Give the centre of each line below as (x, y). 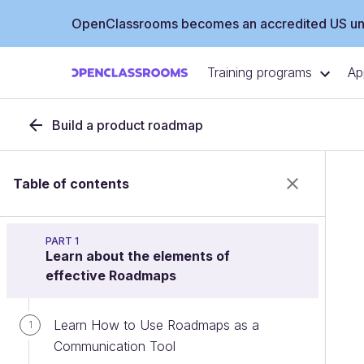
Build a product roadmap (128, 125)
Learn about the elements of (138, 256)
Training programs (260, 73)
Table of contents (71, 184)
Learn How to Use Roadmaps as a (156, 325)
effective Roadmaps (111, 275)
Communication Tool (115, 346)
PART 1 (62, 241)
